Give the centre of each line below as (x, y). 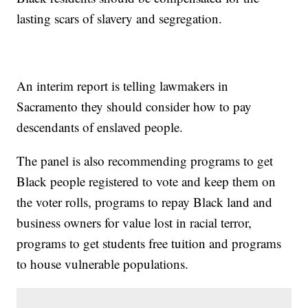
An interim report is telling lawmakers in (123, 85)
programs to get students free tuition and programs (149, 243)
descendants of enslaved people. (100, 126)
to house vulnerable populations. (103, 263)
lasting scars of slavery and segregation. (122, 18)
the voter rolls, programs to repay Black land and (145, 201)
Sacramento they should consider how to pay (134, 106)
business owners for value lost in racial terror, (134, 222)
